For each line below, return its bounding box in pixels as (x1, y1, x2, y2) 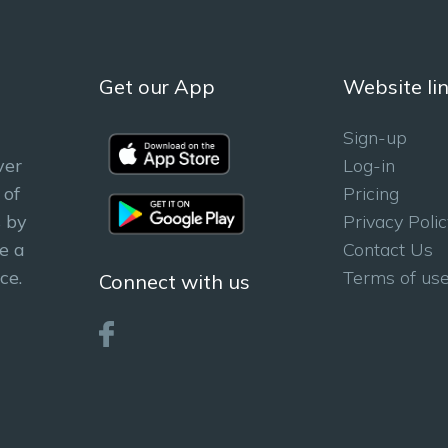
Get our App (98, 74, 215, 99)
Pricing (342, 182, 399, 205)
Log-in (342, 154, 395, 177)
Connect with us (98, 269, 250, 294)
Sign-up (342, 126, 407, 149)
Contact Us (342, 238, 433, 261)
